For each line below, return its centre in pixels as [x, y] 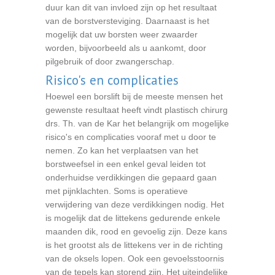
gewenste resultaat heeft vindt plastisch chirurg [137, 110]
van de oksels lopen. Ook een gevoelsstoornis [135, 258]
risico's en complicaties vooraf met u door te [131, 137]
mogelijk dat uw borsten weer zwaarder [122, 34]
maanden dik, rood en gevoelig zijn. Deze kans [136, 231]
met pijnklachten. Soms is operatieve [117, 191]
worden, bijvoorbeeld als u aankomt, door [126, 48]
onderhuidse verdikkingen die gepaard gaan [131, 177]
